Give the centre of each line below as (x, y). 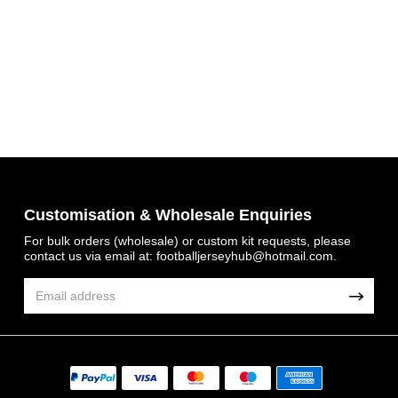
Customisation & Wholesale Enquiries (168, 215)
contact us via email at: (91, 256)
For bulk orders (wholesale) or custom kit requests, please (188, 241)
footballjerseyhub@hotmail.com (245, 256)
